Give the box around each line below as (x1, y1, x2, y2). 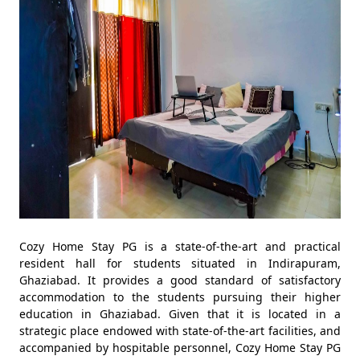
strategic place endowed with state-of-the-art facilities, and (19, 323, 341, 338)
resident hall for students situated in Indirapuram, (19, 256, 341, 271)
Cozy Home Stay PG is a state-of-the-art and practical (19, 239, 341, 254)
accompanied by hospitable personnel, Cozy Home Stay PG (19, 340, 341, 355)
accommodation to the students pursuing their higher (19, 289, 341, 305)
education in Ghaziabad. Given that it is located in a (19, 306, 341, 321)
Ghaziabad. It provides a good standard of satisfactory (19, 272, 341, 288)
